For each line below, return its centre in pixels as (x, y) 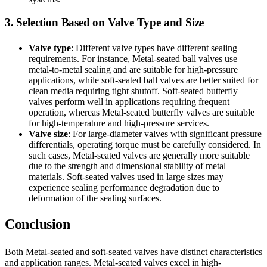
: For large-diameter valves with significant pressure (165, 134)
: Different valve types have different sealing (154, 48)
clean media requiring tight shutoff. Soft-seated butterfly (133, 91)
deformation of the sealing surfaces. (95, 198)
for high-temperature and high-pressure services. (119, 123)
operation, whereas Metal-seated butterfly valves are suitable (142, 112)
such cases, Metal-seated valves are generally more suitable (139, 155)
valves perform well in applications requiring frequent (129, 102)
